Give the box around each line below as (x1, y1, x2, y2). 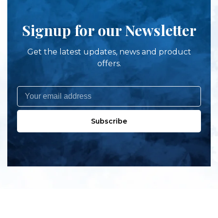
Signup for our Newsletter (21, 20, 197, 40)
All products (7, 206, 55, 216)
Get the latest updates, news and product (27, 47, 191, 56)
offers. (97, 58, 121, 68)
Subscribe (91, 116, 127, 126)
